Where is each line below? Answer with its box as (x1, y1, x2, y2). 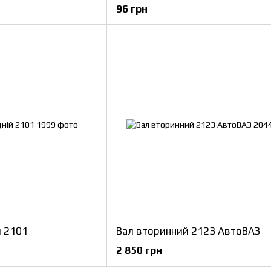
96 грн (116, 3, 148, 15)
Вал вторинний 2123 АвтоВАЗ (116, 225, 260, 237)
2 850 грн (116, 244, 162, 256)
